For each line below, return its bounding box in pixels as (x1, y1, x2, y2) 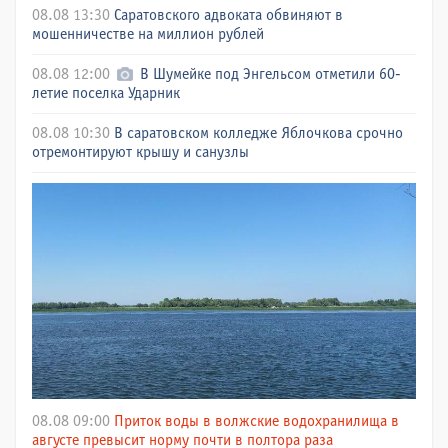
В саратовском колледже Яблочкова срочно (114, 125, 403, 141)
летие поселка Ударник (32, 85, 180, 101)
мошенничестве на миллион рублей (32, 26, 264, 42)
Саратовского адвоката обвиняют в (114, 7, 343, 23)
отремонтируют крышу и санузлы (32, 144, 249, 160)
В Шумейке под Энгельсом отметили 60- (140, 66, 402, 82)
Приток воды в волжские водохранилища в (114, 413, 399, 429)
